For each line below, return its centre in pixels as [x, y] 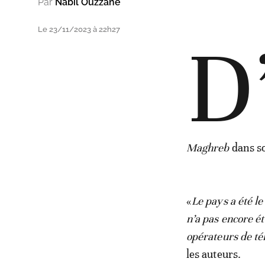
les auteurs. [214, 254]
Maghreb [208, 147]
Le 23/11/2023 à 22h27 [79, 29]
